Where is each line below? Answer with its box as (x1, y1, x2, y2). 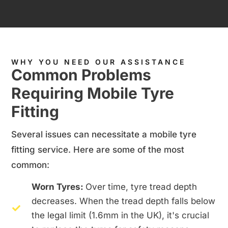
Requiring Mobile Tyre (11, 83, 174, 102)
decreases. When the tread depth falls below (31, 196, 215, 207)
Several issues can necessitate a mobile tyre (11, 129, 196, 139)
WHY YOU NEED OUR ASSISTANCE (11, 57, 186, 66)
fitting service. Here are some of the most (11, 144, 184, 155)
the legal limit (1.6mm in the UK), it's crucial (31, 210, 209, 221)
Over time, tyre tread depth (85, 182, 197, 192)
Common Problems (11, 65, 151, 84)
